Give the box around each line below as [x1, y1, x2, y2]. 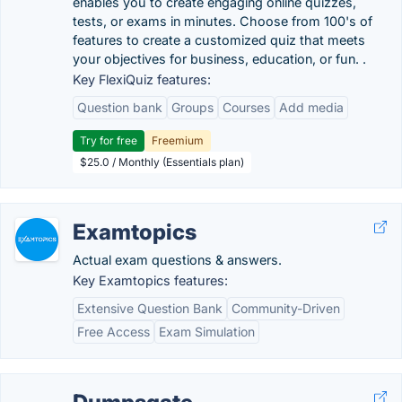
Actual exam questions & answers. [73, 252, 282, 267]
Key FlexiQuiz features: [73, 72, 211, 87]
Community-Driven [232, 301, 340, 316]
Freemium [152, 134, 204, 147]
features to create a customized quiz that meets [73, 32, 365, 48]
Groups [171, 100, 214, 115]
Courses [223, 100, 270, 115]
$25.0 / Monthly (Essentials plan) [80, 155, 244, 169]
